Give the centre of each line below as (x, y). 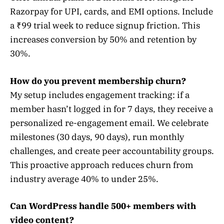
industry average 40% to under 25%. (84, 179)
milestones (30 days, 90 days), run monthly (97, 137)
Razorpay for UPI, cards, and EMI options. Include (111, 12)
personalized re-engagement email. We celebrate (109, 123)
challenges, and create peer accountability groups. (112, 151)
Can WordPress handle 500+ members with (103, 206)
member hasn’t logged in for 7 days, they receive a (111, 109)
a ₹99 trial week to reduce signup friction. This (105, 26)
